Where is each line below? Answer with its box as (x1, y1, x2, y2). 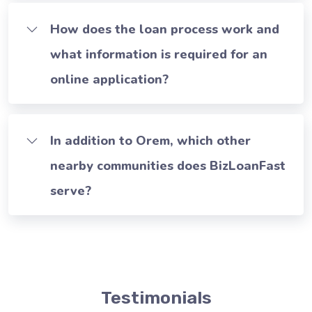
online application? (50, 71, 169, 88)
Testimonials (100, 287, 212, 309)
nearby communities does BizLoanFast (50, 157, 286, 175)
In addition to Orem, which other (50, 132, 251, 150)
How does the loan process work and (50, 21, 279, 38)
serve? (50, 182, 91, 200)
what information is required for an (50, 46, 267, 63)
